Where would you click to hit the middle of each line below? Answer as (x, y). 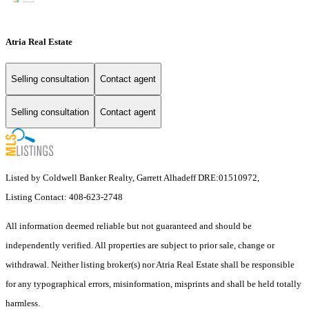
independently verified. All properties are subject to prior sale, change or (140, 246)
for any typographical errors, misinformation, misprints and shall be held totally (153, 284)
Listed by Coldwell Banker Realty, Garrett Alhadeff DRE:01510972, (132, 178)
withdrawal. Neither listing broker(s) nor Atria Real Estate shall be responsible (150, 265)
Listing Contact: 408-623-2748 (65, 197)
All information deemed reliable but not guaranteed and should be (129, 226)
